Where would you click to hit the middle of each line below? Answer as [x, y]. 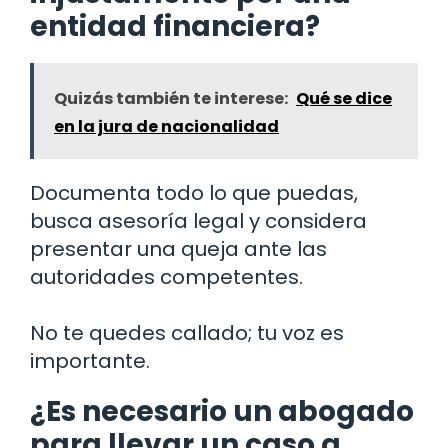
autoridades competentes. [166, 277]
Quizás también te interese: [171, 99]
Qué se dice [344, 99]
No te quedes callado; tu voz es [187, 333]
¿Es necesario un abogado [222, 412]
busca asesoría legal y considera [198, 221]
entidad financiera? [175, 27]
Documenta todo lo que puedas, [194, 193]
